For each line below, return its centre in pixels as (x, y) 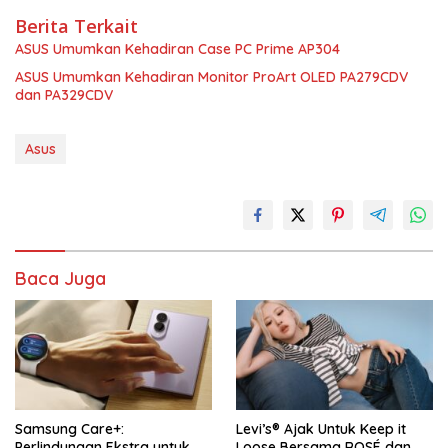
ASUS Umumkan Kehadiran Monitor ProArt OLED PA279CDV (211, 77)
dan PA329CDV (64, 95)
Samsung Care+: (69, 429)
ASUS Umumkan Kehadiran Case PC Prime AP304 (177, 49)
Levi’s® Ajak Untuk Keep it (321, 429)
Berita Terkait (76, 26)
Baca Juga (60, 279)
